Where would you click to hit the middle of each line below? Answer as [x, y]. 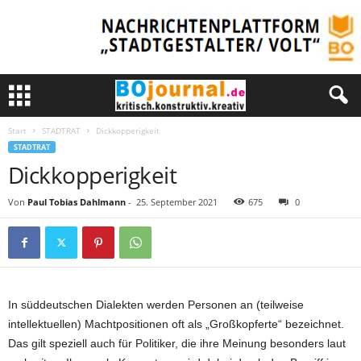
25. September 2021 [177, 202]
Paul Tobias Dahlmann [77, 202]
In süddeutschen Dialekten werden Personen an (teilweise [156, 305]
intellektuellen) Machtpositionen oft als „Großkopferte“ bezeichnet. [176, 324]
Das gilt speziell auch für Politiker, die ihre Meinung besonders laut [177, 343]
